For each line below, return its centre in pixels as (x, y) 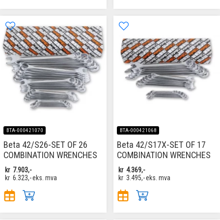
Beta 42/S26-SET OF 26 (45, 145)
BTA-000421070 (25, 131)
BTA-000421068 (138, 131)
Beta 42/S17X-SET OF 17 (161, 145)
